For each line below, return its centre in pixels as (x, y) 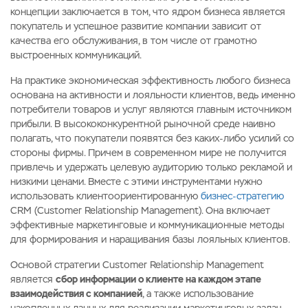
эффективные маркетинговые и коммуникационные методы (147, 225)
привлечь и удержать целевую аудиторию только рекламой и (151, 167)
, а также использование (198, 294)
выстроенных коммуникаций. (76, 55)
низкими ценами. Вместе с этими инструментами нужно (136, 182)
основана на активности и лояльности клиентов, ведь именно (153, 95)
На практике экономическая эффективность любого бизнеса (150, 81)
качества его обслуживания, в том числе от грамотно (134, 41)
